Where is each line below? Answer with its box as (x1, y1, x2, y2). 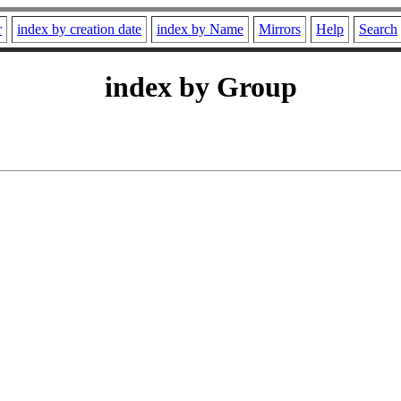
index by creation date (17, 21, 141, 37)
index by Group (104, 71, 297, 104)
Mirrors (259, 21, 301, 37)
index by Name (157, 21, 243, 37)
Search (359, 21, 397, 37)
